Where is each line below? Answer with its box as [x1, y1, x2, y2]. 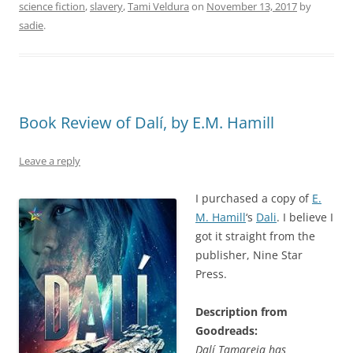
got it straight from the [195, 229, 315, 244]
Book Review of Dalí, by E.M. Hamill [19, 112, 274, 134]
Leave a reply [19, 154, 80, 169]
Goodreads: [195, 323, 258, 339]
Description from [195, 304, 288, 320]
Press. [195, 266, 227, 282]
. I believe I [277, 210, 333, 225]
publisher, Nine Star [195, 247, 303, 263]
